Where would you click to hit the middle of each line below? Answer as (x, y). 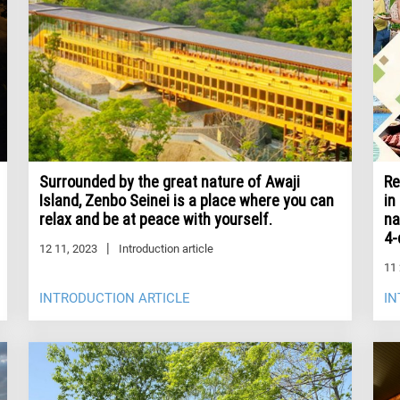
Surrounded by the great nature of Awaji (170, 182)
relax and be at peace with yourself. (156, 220)
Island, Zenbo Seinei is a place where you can (187, 201)
